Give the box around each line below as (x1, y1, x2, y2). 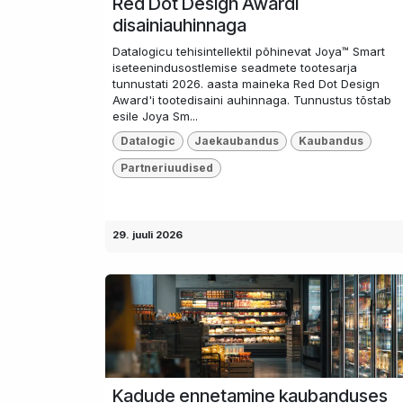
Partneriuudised (120, 161, 213, 175)
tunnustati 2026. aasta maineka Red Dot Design (112, 76, 380, 91)
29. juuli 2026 (112, 228, 183, 241)
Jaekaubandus (194, 133, 280, 148)
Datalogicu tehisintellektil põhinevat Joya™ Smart (112, 43, 385, 58)
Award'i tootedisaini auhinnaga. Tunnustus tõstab (112, 92, 391, 107)
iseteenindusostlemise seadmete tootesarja (112, 59, 357, 75)
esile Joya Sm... (112, 108, 198, 123)
